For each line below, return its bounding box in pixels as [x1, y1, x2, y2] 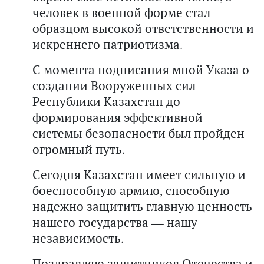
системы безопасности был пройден [32, 124, 245, 141]
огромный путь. [32, 140, 125, 157]
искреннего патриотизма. [32, 35, 183, 52]
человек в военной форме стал [32, 4, 210, 21]
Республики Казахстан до [32, 93, 180, 110]
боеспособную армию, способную [32, 181, 230, 199]
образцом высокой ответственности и [32, 19, 254, 37]
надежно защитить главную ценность [32, 197, 252, 214]
